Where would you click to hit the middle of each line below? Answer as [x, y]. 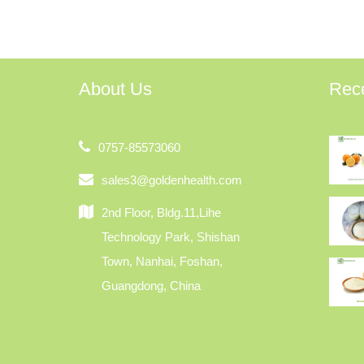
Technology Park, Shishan [171, 237]
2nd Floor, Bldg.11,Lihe [161, 212]
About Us [115, 89]
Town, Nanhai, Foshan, [162, 261]
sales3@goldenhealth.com [172, 180]
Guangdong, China [151, 286]
